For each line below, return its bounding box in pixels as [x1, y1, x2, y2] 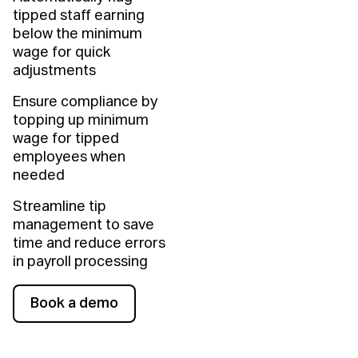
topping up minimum [13, 113, 149, 129]
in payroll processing [13, 255, 148, 270]
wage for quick [13, 46, 110, 61]
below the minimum [13, 27, 142, 42]
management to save [13, 218, 154, 233]
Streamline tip [13, 200, 106, 215]
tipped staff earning [13, 9, 145, 24]
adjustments [13, 64, 96, 79]
